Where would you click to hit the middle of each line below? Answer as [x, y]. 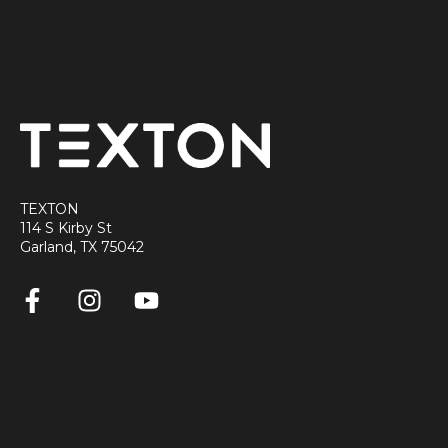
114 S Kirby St [66, 228]
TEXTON [49, 209]
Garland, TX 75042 [82, 247]
